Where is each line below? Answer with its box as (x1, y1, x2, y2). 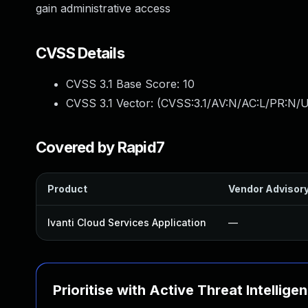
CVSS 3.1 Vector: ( (66, 96, 161, 110)
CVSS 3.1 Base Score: (66, 77, 183, 91)
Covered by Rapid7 (36, 138, 165, 156)
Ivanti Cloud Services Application (47, 217, 206, 228)
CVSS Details (36, 44, 124, 62)
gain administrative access (36, 1, 170, 15)
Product (47, 183, 87, 195)
